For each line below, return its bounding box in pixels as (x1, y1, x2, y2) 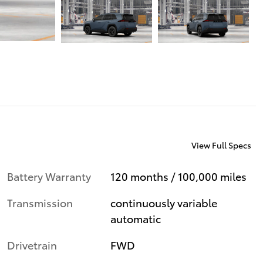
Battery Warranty (7, 168, 91, 183)
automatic (110, 210, 161, 225)
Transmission (7, 194, 73, 210)
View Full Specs (191, 139, 251, 151)
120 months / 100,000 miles (110, 168, 247, 183)
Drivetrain (7, 237, 57, 252)
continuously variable (110, 194, 218, 210)
